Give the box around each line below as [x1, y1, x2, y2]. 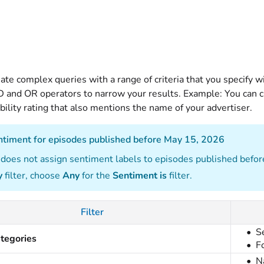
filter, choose [2, 169, 62, 182]
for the [82, 169, 113, 182]
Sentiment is [113, 169, 169, 182]
